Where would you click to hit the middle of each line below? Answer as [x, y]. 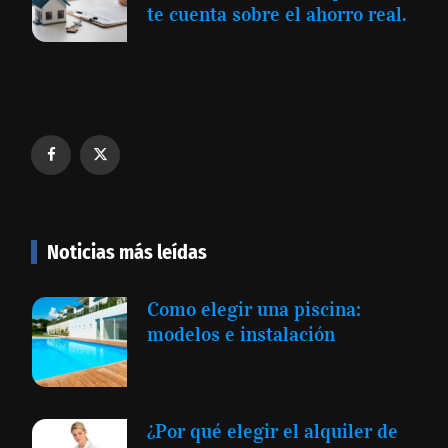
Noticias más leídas [127, 252]
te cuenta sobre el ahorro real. [277, 14]
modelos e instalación [241, 334]
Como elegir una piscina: [254, 309]
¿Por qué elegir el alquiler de [272, 431]
